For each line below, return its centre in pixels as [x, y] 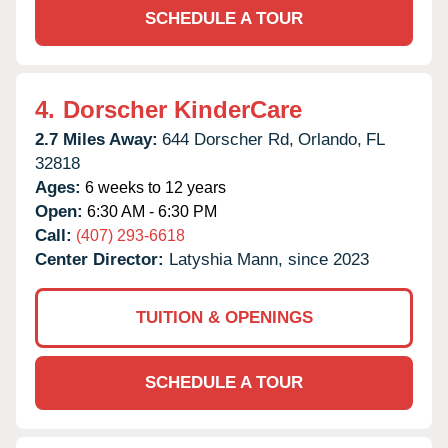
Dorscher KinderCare [182, 109]
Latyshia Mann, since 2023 [269, 259]
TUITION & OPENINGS [224, 317]
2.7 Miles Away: [96, 139]
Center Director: [102, 259]
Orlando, [330, 139]
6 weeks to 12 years [153, 187]
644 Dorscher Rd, [228, 139]
